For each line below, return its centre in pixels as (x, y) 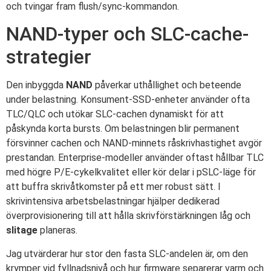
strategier (49, 57)
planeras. (57, 230)
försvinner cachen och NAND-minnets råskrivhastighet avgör (134, 143)
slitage (22, 230)
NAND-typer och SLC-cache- (127, 34)
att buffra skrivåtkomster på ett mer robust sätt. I (113, 187)
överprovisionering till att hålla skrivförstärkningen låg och (128, 216)
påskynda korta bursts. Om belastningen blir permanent (123, 129)
